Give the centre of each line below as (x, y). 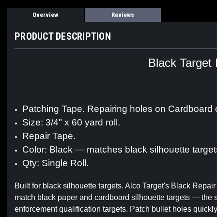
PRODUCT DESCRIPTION (63, 37)
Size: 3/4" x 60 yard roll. (71, 123)
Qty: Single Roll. (56, 163)
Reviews (123, 15)
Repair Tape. (49, 136)
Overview (46, 15)
